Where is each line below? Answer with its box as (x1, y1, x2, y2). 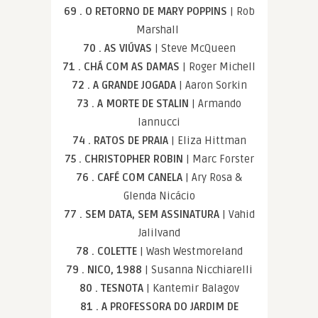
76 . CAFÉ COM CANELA (76, 171, 185, 185)
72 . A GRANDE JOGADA (71, 79, 179, 92)
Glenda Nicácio (123, 190, 195, 203)
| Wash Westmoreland (139, 245, 243, 258)
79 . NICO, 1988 (65, 263, 145, 277)
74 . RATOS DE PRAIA (72, 134, 171, 148)
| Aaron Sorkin (178, 79, 247, 92)
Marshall (136, 23, 182, 37)
